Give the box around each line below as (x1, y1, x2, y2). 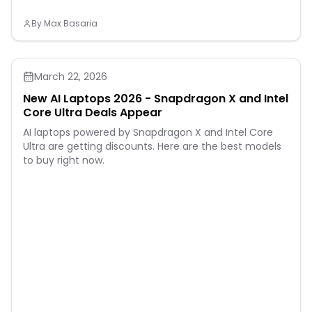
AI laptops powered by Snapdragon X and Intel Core (23, 125, 273, 139)
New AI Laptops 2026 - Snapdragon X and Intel (23, 90, 288, 107)
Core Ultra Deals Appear (23, 104, 162, 120)
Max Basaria (44, 17, 97, 29)
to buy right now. (23, 153, 104, 167)
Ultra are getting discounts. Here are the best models (23, 139, 281, 153)
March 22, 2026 (34, 69, 107, 84)
